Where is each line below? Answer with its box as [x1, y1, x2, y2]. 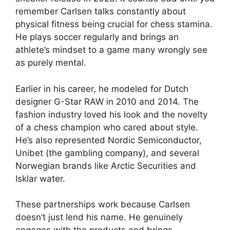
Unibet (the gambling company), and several [15, 147, 199, 158]
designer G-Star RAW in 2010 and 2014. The [15, 96, 199, 107]
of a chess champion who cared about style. [15, 122, 198, 132]
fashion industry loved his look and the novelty [15, 109, 207, 120]
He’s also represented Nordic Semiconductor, [15, 135, 202, 145]
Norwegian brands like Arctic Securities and [15, 160, 196, 171]
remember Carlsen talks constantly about [15, 6, 186, 16]
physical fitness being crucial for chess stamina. [15, 19, 213, 29]
